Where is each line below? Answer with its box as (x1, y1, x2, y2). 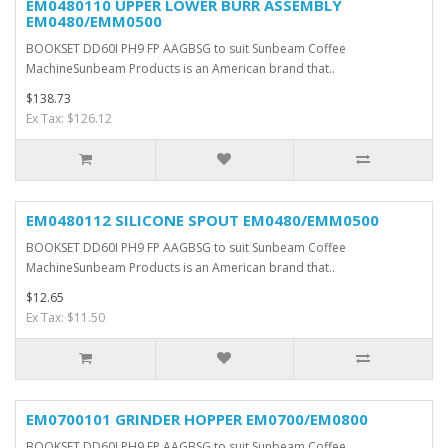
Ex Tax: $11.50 (26, 309, 105, 327)
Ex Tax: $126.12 (26, 110, 112, 128)
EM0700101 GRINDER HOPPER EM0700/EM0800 (26, 409, 368, 430)
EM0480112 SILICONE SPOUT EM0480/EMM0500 (26, 210, 379, 231)
